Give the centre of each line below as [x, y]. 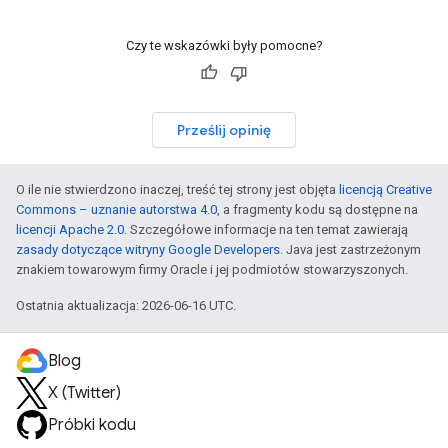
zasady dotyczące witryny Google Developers [148, 249]
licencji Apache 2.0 [70, 229]
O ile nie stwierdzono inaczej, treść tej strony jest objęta [177, 189]
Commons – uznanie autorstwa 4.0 [116, 209]
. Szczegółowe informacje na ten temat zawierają [266, 229]
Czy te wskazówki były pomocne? [224, 45]
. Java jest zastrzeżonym [350, 249]
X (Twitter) [84, 393]
